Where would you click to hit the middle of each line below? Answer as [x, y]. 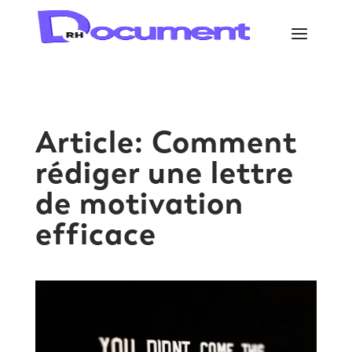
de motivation [139, 203]
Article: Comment [166, 142]
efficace [95, 234]
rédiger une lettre [164, 172]
